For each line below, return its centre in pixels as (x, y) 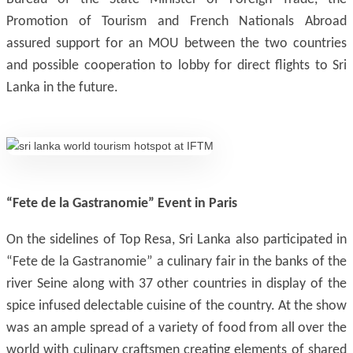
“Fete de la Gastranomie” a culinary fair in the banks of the (176, 262)
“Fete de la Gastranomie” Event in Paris (122, 204)
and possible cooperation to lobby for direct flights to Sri (176, 66)
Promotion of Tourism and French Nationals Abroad (176, 22)
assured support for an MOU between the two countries (176, 44)
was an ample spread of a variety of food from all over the (176, 328)
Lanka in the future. (62, 88)
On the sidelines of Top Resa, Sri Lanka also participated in (176, 240)
